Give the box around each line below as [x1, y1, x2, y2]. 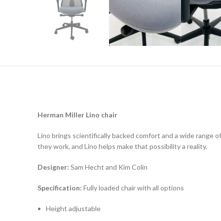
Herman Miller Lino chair [37, 110, 117, 119]
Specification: [37, 184, 83, 192]
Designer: [37, 163, 71, 172]
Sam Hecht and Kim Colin [71, 163, 147, 172]
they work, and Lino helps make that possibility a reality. [37, 142, 207, 151]
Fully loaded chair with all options [83, 184, 184, 192]
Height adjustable [46, 204, 101, 213]
